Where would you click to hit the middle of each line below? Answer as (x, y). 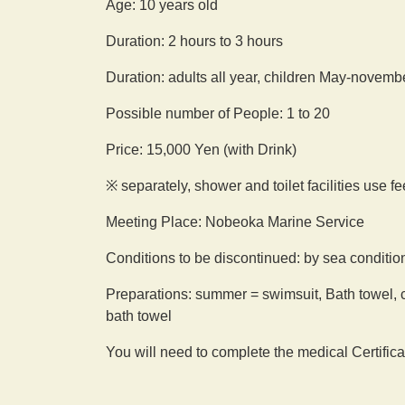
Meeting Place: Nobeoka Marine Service (235, 222)
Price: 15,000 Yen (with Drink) (201, 150)
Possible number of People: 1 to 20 (218, 114)
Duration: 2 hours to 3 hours (194, 42)
